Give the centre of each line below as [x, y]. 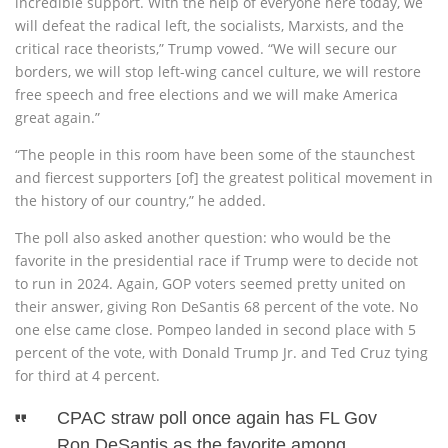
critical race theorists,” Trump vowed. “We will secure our [206, 48]
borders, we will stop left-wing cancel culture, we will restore [218, 71]
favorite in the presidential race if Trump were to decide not [216, 260]
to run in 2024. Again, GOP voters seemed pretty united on [210, 283]
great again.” [57, 117]
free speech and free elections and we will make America [206, 94]
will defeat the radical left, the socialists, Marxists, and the [209, 25]
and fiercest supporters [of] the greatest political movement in [224, 177]
